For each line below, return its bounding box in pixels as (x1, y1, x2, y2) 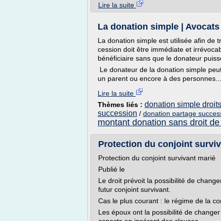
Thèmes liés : (98, 101, 145, 109)
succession (98, 109, 137, 117)
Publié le (98, 165, 125, 173)
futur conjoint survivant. (98, 185, 171, 193)
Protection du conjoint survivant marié (98, 154, 216, 162)
